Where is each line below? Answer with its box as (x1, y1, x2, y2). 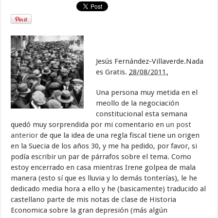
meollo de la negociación (96, 99, 180, 108)
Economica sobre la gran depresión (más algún (11, 206, 168, 215)
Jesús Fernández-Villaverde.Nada (96, 57, 204, 66)
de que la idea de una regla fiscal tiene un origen (38, 131, 200, 140)
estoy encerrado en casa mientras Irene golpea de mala (11, 163, 196, 172)
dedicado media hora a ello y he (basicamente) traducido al (11, 184, 206, 193)
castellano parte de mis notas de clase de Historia (11, 195, 177, 204)
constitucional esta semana (96, 109, 188, 118)
